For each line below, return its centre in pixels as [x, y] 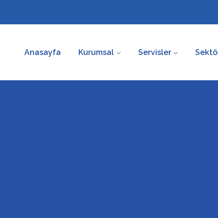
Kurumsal [96, 53]
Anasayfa [43, 53]
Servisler [154, 53]
